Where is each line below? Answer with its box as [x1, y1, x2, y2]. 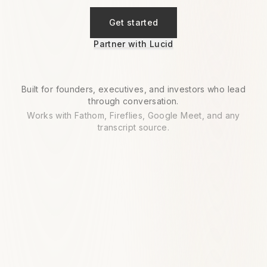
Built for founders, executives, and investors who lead [21, 83, 246, 94]
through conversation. [88, 95, 179, 106]
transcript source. [97, 122, 170, 132]
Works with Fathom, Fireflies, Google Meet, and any [27, 110, 240, 120]
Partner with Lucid [94, 38, 173, 49]
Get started [108, 17, 159, 27]
